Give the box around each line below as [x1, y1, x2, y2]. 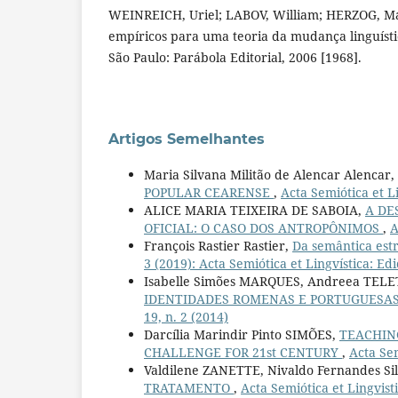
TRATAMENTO [144, 378, 234, 396]
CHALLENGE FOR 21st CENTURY [144, 343, 342, 361]
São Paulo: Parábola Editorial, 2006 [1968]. [108, 48, 362, 66]
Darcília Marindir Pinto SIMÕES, [144, 325, 339, 343]
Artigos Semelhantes [108, 130, 265, 147]
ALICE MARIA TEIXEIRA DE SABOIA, [144, 201, 365, 219]
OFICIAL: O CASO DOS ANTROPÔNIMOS [144, 219, 383, 236]
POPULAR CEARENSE [144, 183, 274, 201]
